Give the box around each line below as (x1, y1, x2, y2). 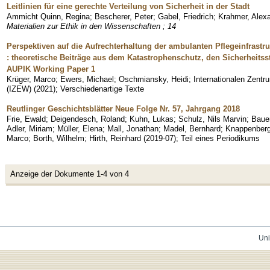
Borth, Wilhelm (33, 133, 84, 143)
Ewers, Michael (60, 74, 114, 84)
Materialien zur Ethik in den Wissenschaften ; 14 (7, 21, 176, 31)
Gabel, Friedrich (158, 11, 213, 21)
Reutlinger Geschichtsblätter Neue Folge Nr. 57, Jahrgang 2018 (7, 104, 240, 113)
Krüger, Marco (7, 74, 55, 84)
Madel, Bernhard (163, 124, 221, 133)
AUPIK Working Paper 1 (7, 64, 95, 74)
